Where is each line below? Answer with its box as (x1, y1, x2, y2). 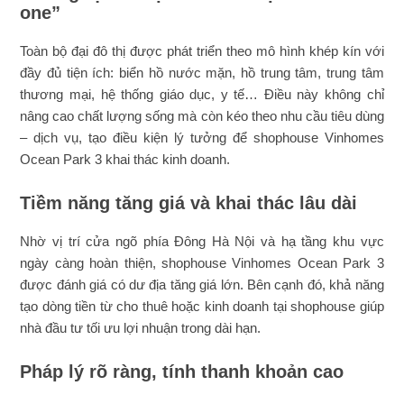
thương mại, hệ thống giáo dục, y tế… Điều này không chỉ (20, 86, 384, 102)
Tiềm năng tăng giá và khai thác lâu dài (20, 192, 358, 213)
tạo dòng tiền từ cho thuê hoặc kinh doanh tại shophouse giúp (20, 298, 384, 314)
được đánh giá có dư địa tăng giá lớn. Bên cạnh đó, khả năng (20, 276, 384, 292)
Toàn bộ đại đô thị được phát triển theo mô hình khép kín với (20, 42, 384, 59)
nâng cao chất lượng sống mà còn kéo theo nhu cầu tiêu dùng (20, 107, 384, 124)
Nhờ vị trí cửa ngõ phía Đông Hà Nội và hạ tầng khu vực (20, 233, 384, 249)
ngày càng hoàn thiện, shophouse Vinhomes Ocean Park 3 (20, 254, 384, 271)
